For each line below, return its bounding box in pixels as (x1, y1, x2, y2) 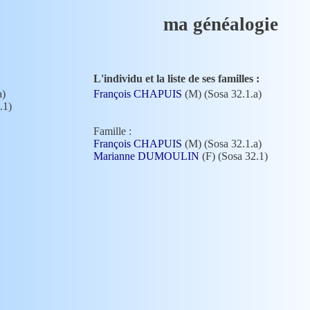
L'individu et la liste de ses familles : (93, 73, 259, 85)
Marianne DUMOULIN (93, 150, 199, 163)
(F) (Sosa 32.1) (199, 150, 268, 163)
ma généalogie (163, 14, 278, 35)
